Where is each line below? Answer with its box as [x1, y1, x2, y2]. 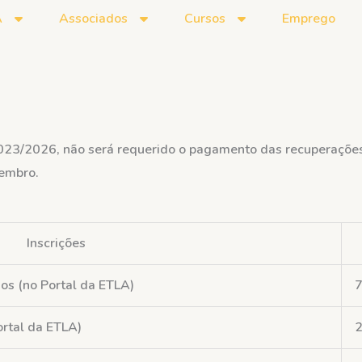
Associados [59, 10, 128, 27]
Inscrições [26, 234, 86, 252]
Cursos [184, 10, 226, 27]
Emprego [282, 10, 336, 27]
